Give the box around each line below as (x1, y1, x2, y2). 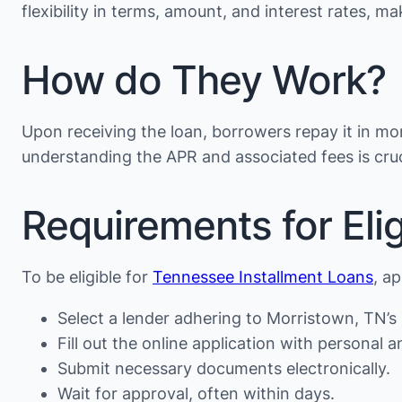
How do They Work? (22, 56, 386, 105)
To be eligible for (22, 267, 153, 287)
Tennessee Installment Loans (153, 267, 373, 287)
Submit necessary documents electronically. (57, 359, 390, 379)
